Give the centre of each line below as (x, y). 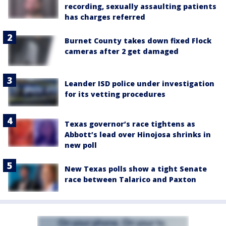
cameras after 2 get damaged (122, 51)
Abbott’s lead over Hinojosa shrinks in (138, 134)
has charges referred (105, 17)
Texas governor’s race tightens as (130, 124)
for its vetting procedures (115, 94)
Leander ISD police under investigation (139, 83)
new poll (81, 145)
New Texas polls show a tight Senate (136, 168)
